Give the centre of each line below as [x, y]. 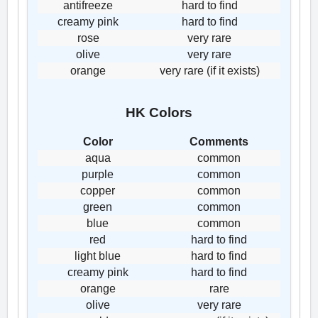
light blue [98, 256]
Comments [219, 142]
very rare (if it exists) [209, 71]
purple [98, 175]
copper [98, 191]
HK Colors [159, 112]
